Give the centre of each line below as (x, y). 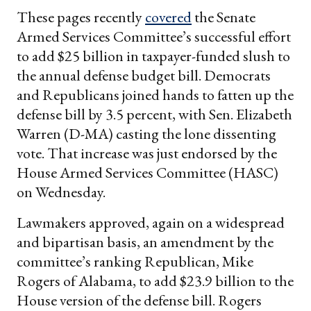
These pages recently (81, 17)
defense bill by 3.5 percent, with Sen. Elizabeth (154, 114)
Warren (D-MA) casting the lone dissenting (146, 133)
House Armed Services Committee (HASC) (148, 172)
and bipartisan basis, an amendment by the (145, 242)
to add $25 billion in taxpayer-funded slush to (153, 56)
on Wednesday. (61, 192)
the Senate (224, 17)
